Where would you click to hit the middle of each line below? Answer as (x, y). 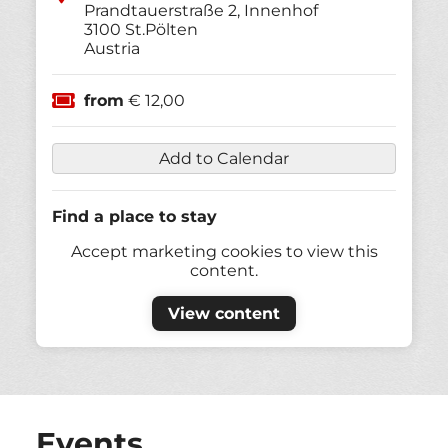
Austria (112, 49)
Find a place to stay (134, 217)
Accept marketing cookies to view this (224, 252)
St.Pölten (161, 30)
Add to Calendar (224, 159)
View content (224, 314)
